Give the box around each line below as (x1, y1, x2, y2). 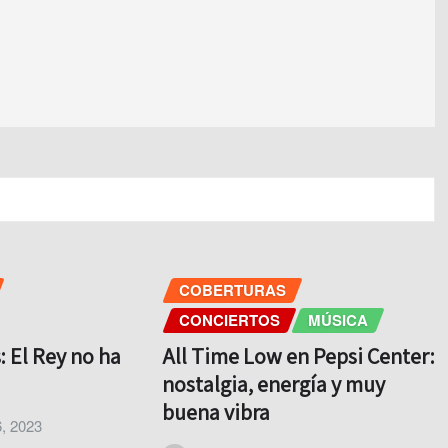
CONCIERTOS (178, 308, 280, 331)
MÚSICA (307, 308, 368, 331)
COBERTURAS (178, 278, 286, 301)
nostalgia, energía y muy (161, 370, 385, 399)
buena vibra (161, 398, 270, 427)
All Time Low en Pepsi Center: (161, 342, 435, 371)
